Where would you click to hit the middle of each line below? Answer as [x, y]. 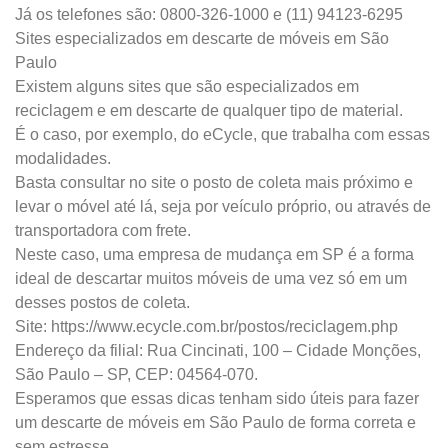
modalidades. [63, 158]
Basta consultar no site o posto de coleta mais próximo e [214, 182]
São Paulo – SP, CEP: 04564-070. [136, 374]
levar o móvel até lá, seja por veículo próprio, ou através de [223, 206]
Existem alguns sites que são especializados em [187, 86]
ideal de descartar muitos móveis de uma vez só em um [211, 278]
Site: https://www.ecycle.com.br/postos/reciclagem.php [206, 326]
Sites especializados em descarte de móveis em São [202, 38]
